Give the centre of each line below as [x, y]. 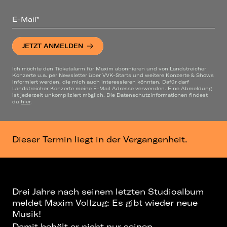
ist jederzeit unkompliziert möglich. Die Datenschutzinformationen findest [110, 94]
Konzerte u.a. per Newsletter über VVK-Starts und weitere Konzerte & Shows [113, 75]
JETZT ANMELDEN [53, 46]
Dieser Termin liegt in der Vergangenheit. [100, 139]
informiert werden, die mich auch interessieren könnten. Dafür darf [101, 81]
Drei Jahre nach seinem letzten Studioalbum [108, 191]
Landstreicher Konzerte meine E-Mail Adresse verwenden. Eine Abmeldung [112, 88]
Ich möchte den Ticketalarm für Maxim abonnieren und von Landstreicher [109, 68]
